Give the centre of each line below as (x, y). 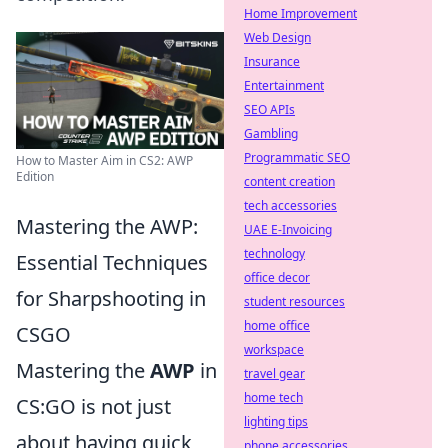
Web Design (277, 37)
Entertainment (284, 85)
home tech (273, 397)
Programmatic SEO (297, 157)
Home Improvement (300, 13)
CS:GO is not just (93, 406)
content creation (289, 181)
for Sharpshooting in (111, 298)
